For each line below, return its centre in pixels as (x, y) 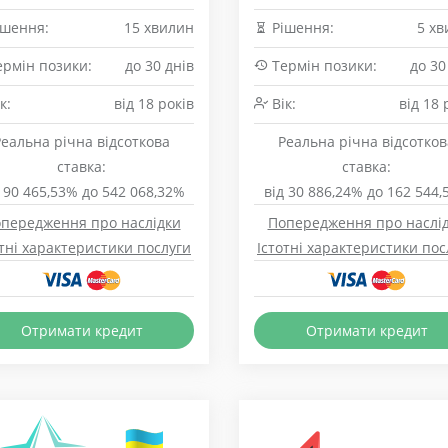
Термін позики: (322, 65)
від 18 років (154, 103)
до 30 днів (159, 65)
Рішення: (301, 27)
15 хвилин (159, 27)
